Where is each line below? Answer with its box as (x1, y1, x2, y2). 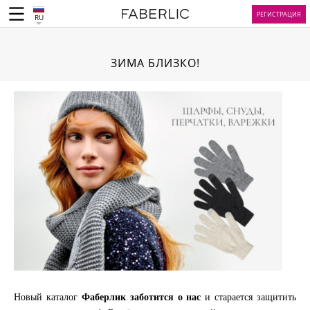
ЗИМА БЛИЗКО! (110, 55, 200, 71)
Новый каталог (14, 291, 82, 302)
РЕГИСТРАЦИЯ (257, 10, 301, 19)
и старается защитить (205, 291, 296, 302)
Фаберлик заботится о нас (81, 291, 206, 302)
